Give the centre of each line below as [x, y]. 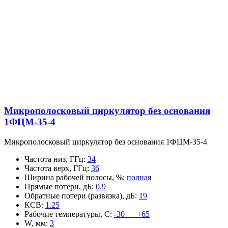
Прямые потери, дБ [58, 186]
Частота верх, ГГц [56, 168]
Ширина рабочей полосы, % [74, 177]
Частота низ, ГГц [54, 159]
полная [139, 177]
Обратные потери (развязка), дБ [80, 195]
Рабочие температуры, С [67, 214]
